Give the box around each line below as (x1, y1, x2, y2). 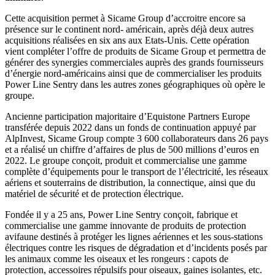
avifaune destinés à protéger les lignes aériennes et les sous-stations (5, 231, 263, 242)
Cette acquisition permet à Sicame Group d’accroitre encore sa (5, 12, 246, 23)
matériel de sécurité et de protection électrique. (5, 188, 184, 199)
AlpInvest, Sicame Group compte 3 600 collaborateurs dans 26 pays (5, 133, 268, 144)
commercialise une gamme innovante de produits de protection (5, 220, 246, 231)
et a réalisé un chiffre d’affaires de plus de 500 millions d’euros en (5, 144, 259, 155)
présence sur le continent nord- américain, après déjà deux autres (5, 23, 254, 34)
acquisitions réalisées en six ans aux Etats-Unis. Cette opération (5, 34, 249, 45)
